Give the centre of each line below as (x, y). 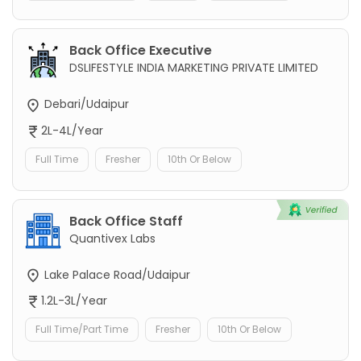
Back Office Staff (126, 221)
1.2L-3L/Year (74, 300)
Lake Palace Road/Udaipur (116, 274)
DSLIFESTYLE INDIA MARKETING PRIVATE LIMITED (194, 68)
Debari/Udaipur (85, 104)
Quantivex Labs (112, 238)
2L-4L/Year (72, 130)
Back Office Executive (141, 51)
